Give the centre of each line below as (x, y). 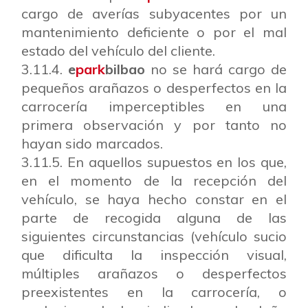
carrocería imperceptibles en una (154, 106)
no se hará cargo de (216, 69)
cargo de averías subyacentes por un (154, 13)
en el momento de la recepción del (154, 180)
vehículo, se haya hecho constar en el (154, 199)
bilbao (125, 69)
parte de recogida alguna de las (154, 218)
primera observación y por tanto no (154, 125)
